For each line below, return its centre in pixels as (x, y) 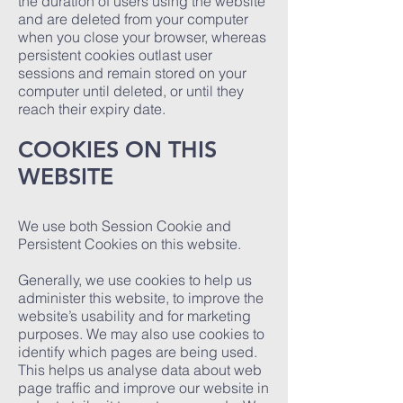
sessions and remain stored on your (132, 73)
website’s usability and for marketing (134, 316)
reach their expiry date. (92, 109)
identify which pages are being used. (138, 352)
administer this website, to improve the (141, 298)
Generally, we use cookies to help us (135, 280)
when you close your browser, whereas (142, 37)
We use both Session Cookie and (125, 226)
